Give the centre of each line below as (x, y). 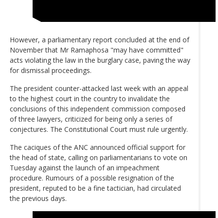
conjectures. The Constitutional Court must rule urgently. (99, 129)
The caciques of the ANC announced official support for (98, 147)
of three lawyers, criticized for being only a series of (91, 119)
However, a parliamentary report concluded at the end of (100, 39)
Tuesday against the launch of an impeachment (85, 167)
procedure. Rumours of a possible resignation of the (92, 178)
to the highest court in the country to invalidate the (90, 98)
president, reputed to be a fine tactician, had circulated (95, 188)
